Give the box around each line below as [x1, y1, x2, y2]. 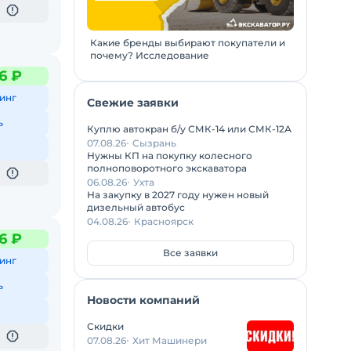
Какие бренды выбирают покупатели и [90, 36, 285, 49]
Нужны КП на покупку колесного [87, 149, 252, 161]
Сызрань [132, 136, 176, 149]
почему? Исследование [90, 49, 209, 61]
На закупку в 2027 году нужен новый [87, 188, 269, 201]
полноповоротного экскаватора [87, 161, 247, 174]
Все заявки [163, 246, 218, 259]
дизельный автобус [87, 201, 185, 213]
